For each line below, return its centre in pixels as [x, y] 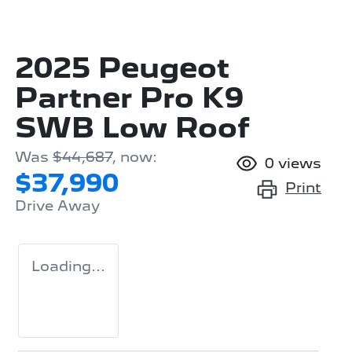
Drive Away [57, 205]
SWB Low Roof [132, 127]
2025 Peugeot [122, 68]
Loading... [68, 266]
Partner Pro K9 [129, 97]
